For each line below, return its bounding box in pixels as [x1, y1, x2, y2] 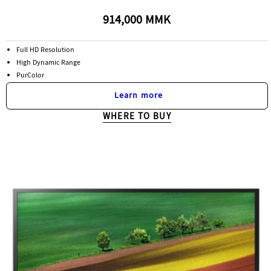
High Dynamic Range [16, 57, 81, 70]
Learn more [114, 89, 163, 104]
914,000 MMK [103, 10, 171, 32]
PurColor [16, 70, 52, 83]
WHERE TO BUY [103, 109, 171, 126]
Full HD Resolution [16, 44, 75, 57]
